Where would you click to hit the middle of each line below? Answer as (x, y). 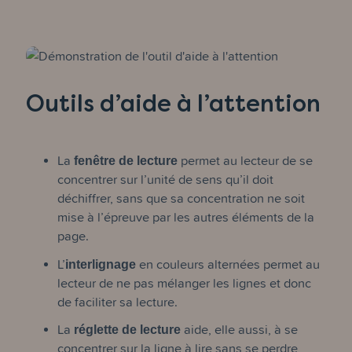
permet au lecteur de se (246, 161)
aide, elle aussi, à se (240, 330)
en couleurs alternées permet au (228, 264)
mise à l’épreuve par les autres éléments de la (186, 217)
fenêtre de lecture (126, 161)
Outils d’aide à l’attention (174, 103)
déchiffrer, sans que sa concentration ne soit (181, 198)
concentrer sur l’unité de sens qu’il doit (166, 180)
